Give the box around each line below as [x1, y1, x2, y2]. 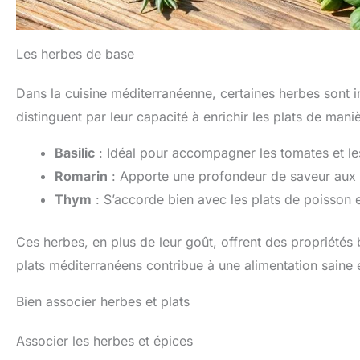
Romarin [55, 167, 108, 184]
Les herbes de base [16, 45, 134, 62]
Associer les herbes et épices [16, 332, 193, 349]
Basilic [55, 144, 95, 161]
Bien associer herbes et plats [16, 292, 190, 309]
